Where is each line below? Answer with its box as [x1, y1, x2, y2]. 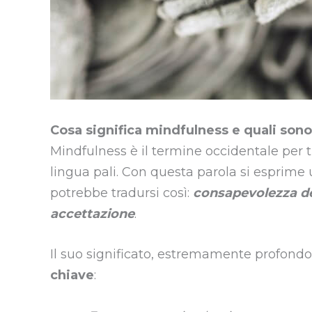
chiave [50, 267, 94, 283]
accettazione [50, 205, 134, 221]
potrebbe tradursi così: [50, 185, 193, 201]
